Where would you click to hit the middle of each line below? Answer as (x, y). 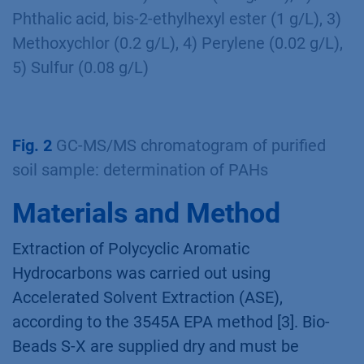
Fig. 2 (32, 145)
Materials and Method (146, 213)
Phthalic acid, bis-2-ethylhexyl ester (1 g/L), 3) (177, 19)
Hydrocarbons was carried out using (141, 273)
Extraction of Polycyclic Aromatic (131, 249)
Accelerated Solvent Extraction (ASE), (147, 297)
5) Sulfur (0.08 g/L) (80, 67)
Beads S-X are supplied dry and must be (156, 346)
